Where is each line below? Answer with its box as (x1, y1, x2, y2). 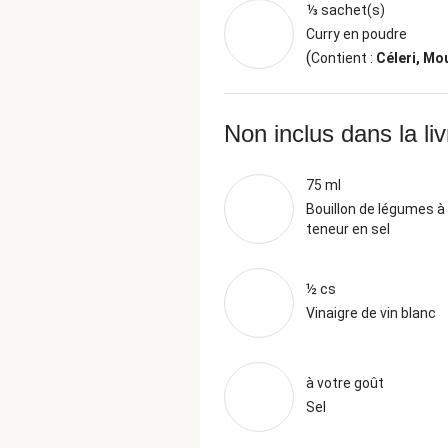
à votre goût (306, 375, 384, 391)
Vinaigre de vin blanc (306, 305, 436, 321)
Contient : (311, 50, 376, 66)
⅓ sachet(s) (306, 2, 385, 18)
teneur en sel (306, 221, 390, 237)
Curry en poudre (306, 26, 407, 42)
